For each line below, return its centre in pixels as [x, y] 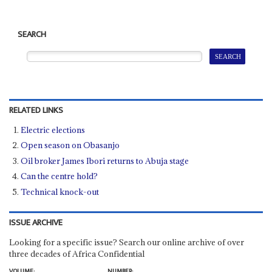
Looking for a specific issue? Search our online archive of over [126, 242]
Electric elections [53, 130]
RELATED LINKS [36, 110]
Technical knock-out [60, 192]
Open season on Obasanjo [70, 145]
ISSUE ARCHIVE [36, 223]
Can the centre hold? [59, 176]
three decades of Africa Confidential [76, 253]
